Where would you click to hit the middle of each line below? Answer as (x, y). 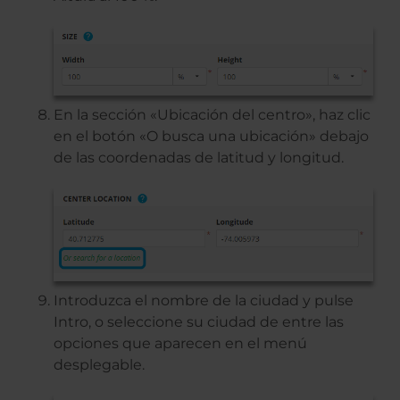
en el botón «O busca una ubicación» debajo (211, 137)
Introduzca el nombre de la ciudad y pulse (204, 301)
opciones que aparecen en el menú (180, 344)
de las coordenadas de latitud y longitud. (199, 158)
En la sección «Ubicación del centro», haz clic (212, 115)
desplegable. (99, 365)
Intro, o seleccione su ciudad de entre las (199, 322)
